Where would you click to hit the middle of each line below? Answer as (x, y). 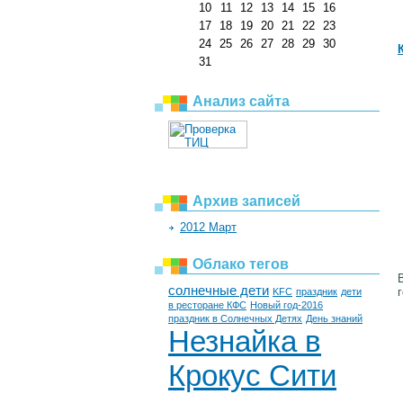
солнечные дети (219, 290)
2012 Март (208, 227)
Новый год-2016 (287, 304)
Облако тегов (241, 264)
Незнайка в (245, 341)
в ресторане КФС (207, 304)
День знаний (334, 318)
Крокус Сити (252, 375)
